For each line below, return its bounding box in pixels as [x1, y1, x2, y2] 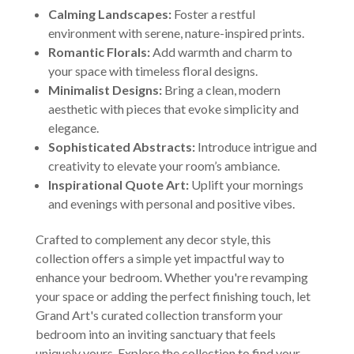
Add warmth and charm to [149, 43, 292, 59]
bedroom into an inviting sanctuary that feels [35, 326, 276, 341]
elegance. [47, 119, 99, 135]
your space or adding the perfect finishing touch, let [35, 288, 311, 303]
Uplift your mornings [188, 176, 303, 192]
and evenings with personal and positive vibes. [47, 195, 295, 211]
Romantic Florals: [47, 43, 150, 59]
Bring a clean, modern [161, 81, 281, 97]
